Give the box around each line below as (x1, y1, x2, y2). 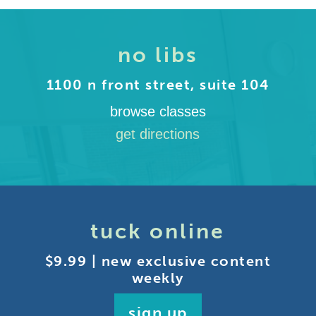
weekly (131, 269, 184, 286)
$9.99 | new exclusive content (44, 253, 272, 269)
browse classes (109, 104, 206, 119)
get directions (116, 126, 200, 142)
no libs (117, 42, 198, 68)
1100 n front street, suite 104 (46, 76, 269, 93)
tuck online (90, 219, 226, 244)
